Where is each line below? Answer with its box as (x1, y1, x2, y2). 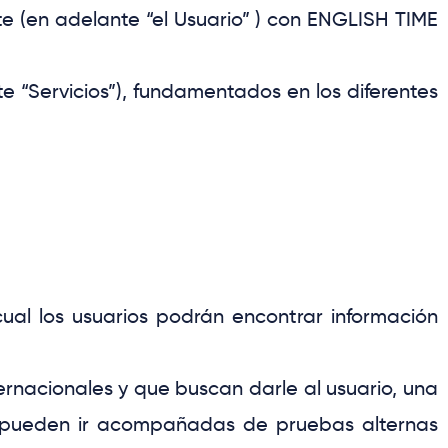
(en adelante (14, 7, 146, 32)
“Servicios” (20, 79, 116, 104)
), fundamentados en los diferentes (115, 79, 439, 104)
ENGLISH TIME (307, 7, 439, 32)
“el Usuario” (145, 7, 250, 32)
